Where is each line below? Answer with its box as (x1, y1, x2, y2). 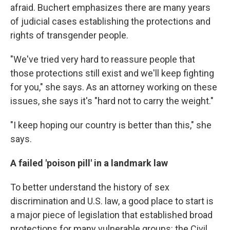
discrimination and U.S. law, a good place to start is (10, 196, 214, 207)
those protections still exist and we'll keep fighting (10, 68, 214, 79)
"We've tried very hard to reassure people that (10, 54, 195, 65)
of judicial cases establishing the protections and (10, 16, 210, 27)
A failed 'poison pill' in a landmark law (10, 158, 168, 169)
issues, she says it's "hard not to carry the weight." (10, 95, 214, 107)
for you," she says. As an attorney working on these (10, 82, 217, 93)
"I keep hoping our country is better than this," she (10, 120, 212, 131)
